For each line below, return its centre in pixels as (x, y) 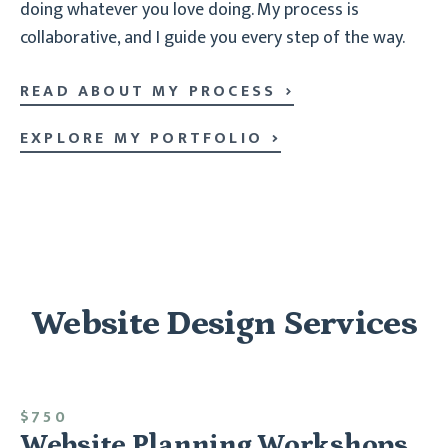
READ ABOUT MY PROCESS (148, 91)
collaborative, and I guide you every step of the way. (212, 37)
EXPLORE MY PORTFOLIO (141, 138)
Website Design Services (224, 323)
